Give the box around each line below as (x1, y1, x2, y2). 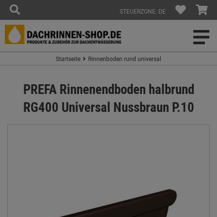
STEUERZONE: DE (120, 7, 166, 15)
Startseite (56, 55, 80, 62)
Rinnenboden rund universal (88, 55, 161, 62)
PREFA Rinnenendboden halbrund (23, 80, 194, 98)
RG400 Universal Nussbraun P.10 (23, 98, 194, 116)
